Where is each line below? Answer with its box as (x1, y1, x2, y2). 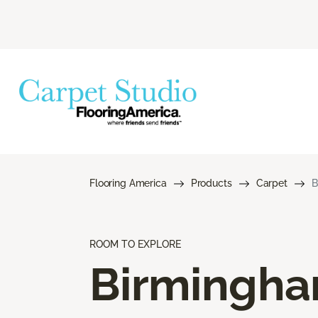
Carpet (256, 177, 287, 189)
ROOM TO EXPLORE (89, 238, 181, 250)
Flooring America (89, 177, 167, 189)
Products (190, 177, 232, 189)
